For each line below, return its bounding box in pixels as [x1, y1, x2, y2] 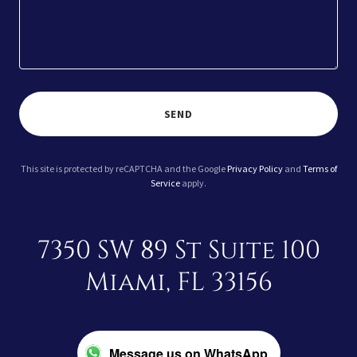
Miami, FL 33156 [84, 265, 273, 300]
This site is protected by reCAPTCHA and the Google [20, 163, 227, 175]
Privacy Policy [226, 163, 283, 175]
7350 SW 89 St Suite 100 [37, 233, 320, 268]
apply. [180, 177, 206, 189]
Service [151, 177, 180, 189]
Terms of [302, 163, 337, 175]
